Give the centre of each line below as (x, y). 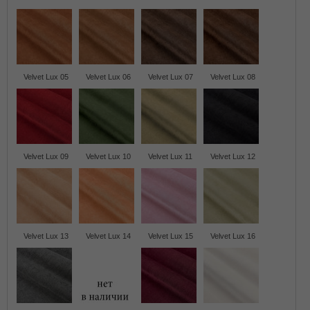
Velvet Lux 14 (108, 236)
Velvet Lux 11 (170, 156)
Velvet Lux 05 (46, 77)
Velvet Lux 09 (46, 156)
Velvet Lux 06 (108, 77)
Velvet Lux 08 (232, 77)
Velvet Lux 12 (232, 156)
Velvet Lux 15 (170, 236)
